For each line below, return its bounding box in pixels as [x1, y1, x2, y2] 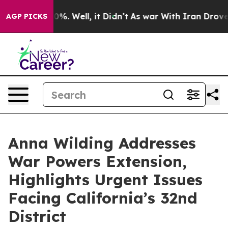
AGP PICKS [6, 12, 47, 21]
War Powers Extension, [8, 152, 187, 171]
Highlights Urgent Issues [8, 170, 203, 189]
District [8, 207, 66, 226]
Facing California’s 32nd [8, 188, 197, 208]
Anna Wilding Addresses [8, 133, 196, 153]
